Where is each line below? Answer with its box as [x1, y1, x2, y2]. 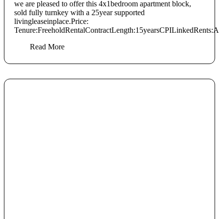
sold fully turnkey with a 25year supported [14, 8, 145, 17]
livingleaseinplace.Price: [14, 17, 88, 26]
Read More [30, 43, 65, 51]
